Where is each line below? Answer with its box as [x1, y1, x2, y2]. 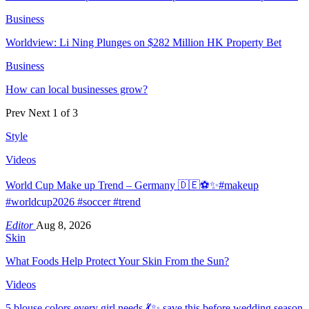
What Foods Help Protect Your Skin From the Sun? [6, 255, 229, 267]
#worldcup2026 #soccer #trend [6, 195, 141, 208]
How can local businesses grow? [6, 83, 148, 95]
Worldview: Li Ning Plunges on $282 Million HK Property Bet [6, 36, 281, 48]
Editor [6, 219, 36, 231]
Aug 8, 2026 [36, 219, 91, 231]
